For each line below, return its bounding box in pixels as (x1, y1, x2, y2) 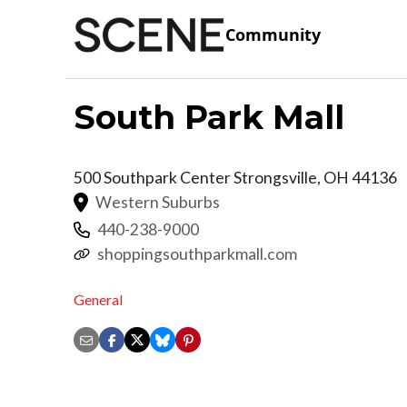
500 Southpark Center (74, 167, 233, 187)
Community (225, 24, 321, 46)
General (74, 291, 123, 309)
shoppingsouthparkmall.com (97, 243, 297, 263)
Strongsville (233, 167, 317, 187)
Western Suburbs (95, 192, 220, 212)
